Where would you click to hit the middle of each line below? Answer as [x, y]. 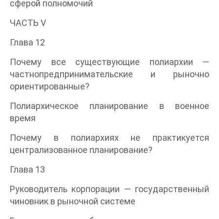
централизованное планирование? [81, 150]
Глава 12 [27, 42]
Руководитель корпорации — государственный [109, 189]
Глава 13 [27, 169]
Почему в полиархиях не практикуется [109, 137]
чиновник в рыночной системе [73, 201]
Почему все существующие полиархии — [109, 62]
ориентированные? [50, 86]
